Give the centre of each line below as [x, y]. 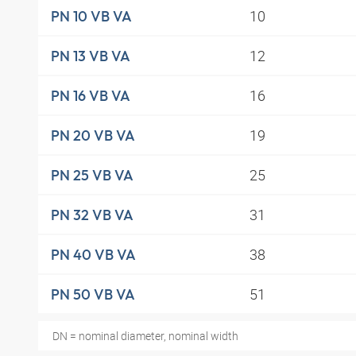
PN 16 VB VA [91, 95]
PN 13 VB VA [91, 56]
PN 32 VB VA [92, 215]
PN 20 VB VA [93, 135]
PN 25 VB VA [92, 175]
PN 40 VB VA [93, 254]
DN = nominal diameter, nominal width [145, 336]
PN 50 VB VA [93, 294]
